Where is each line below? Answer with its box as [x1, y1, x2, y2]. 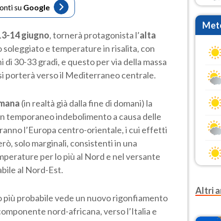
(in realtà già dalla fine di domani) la [20, 97, 152, 109]
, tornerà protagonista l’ [49, 29, 140, 40]
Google [23, 2, 50, 12]
